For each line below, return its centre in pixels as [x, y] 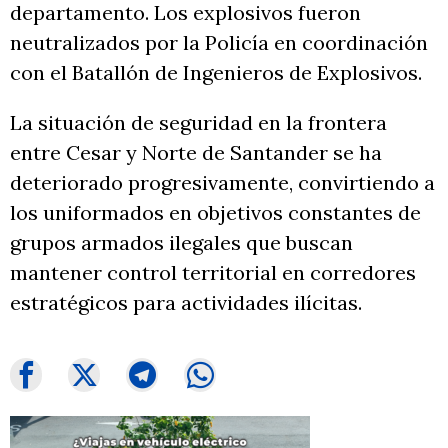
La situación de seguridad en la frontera [198, 122]
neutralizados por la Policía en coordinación [219, 42]
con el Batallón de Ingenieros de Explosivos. [216, 72]
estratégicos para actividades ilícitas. [186, 302]
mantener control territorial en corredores [213, 272]
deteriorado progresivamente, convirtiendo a [222, 182]
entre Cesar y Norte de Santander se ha [196, 152]
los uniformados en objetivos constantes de [215, 212]
